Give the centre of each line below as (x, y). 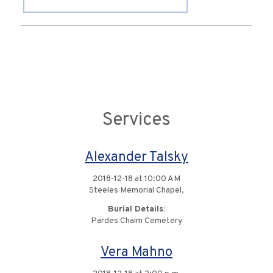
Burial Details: (136, 210)
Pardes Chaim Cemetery (136, 221)
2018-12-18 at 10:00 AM (136, 179)
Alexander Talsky (136, 158)
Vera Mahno (136, 253)
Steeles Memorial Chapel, (136, 191)
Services (136, 121)
